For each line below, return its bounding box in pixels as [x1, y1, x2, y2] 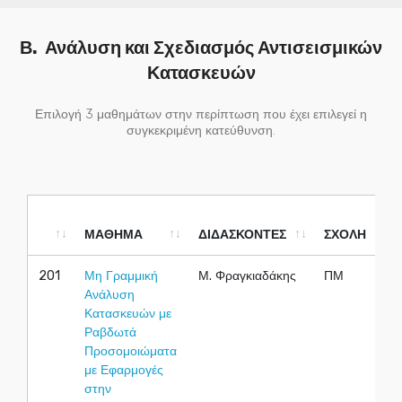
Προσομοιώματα [84, 344, 177, 360]
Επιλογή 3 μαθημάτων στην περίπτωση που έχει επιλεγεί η [35, 107, 367, 123]
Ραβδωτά [84, 325, 136, 341]
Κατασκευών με [84, 306, 171, 322]
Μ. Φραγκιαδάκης [198, 268, 296, 284]
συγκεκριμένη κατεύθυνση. [127, 123, 275, 139]
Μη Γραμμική [84, 268, 158, 284]
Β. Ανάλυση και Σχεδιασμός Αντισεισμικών [20, 37, 382, 59]
